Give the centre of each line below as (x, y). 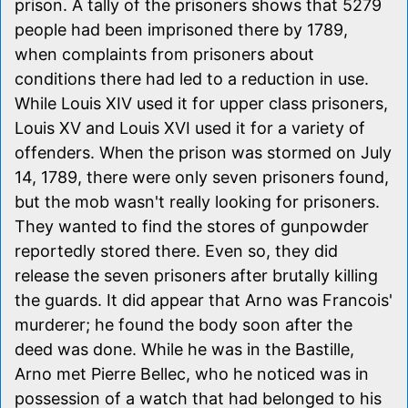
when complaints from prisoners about (164, 54)
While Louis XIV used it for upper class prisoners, (201, 103)
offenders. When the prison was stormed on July (203, 152)
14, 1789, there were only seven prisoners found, (202, 177)
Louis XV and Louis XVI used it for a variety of (190, 127)
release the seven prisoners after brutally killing (196, 275)
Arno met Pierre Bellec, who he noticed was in (192, 373)
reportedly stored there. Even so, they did (176, 250)
